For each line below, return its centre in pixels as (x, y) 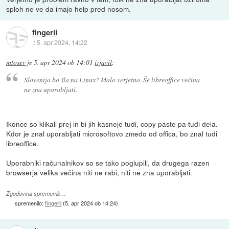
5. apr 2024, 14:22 (62, 42)
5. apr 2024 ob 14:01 (64, 63)
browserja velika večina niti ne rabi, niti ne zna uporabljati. (99, 172)
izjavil (104, 63)
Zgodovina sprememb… (36, 194)
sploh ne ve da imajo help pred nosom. (69, 9)
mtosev (16, 63)
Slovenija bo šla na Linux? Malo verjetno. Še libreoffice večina (112, 79)
